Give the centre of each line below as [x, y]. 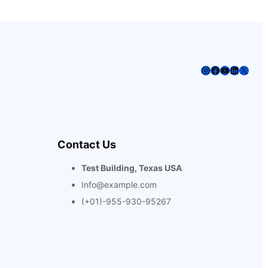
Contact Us [87, 144]
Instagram [223, 70]
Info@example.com [119, 184]
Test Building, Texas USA [132, 167]
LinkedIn [248, 70]
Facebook [232, 70]
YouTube [239, 70]
